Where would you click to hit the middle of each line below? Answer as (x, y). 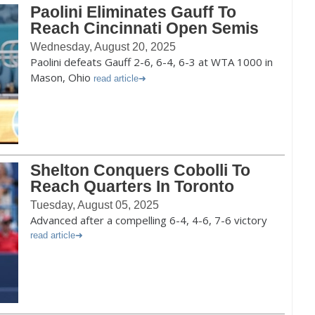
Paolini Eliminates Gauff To (133, 12)
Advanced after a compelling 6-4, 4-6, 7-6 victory (149, 220)
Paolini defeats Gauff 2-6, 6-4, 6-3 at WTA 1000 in (152, 62)
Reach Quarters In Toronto (132, 186)
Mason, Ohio (62, 77)
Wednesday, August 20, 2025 (103, 47)
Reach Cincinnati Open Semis (144, 28)
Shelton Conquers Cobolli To (140, 170)
